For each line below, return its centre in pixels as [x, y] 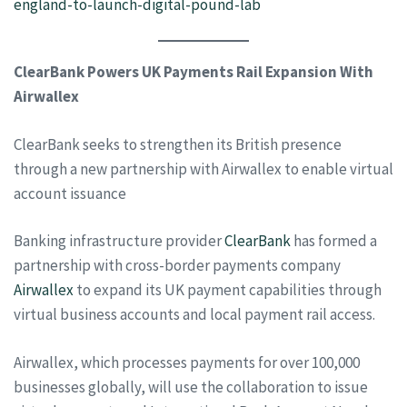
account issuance [70, 193]
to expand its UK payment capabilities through [228, 290]
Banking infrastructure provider [119, 241]
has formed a [334, 241]
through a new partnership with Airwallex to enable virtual [203, 169]
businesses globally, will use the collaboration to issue [191, 387]
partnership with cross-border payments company [177, 265]
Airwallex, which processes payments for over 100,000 [187, 362]
